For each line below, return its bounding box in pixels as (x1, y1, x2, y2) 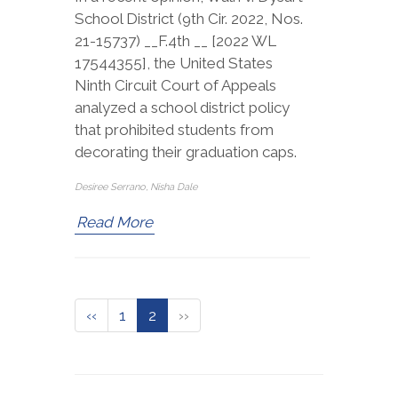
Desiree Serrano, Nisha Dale (75, 181, 197, 194)
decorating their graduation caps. (75, 143, 297, 162)
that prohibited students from (75, 121, 274, 139)
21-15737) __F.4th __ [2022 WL (75, 32, 276, 51)
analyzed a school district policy (75, 99, 290, 117)
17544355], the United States (75, 54, 273, 73)
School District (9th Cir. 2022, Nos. (75, 10, 303, 28)
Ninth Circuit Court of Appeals (75, 76, 276, 95)
